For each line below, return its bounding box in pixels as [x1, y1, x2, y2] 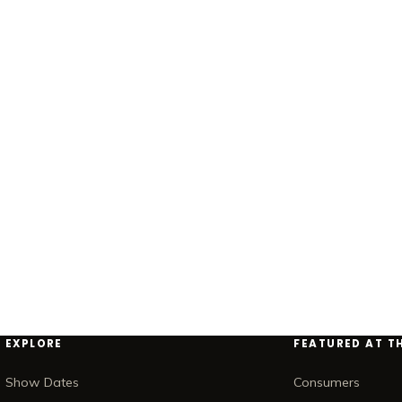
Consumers [293, 374, 361, 391]
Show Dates [4, 374, 79, 391]
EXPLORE [4, 336, 63, 352]
